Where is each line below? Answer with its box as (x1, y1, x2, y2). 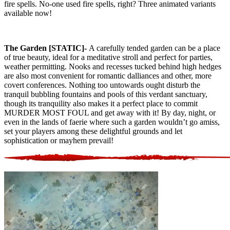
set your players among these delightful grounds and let (4, 126, 182, 136)
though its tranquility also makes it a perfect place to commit (4, 99, 198, 108)
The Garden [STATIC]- (4, 43, 89, 52)
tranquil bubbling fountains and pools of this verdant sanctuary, (4, 89, 207, 99)
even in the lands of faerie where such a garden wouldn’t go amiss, (4, 117, 220, 126)
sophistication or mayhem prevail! (4, 136, 113, 145)
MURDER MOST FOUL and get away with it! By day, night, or (4, 108, 216, 117)
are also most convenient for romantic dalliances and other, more (4, 71, 212, 80)
